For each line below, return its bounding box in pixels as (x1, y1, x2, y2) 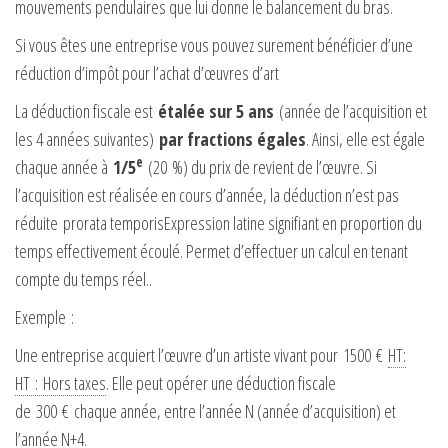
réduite (15, 210, 63, 235)
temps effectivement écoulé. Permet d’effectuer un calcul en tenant (15, 238, 408, 263)
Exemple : (15, 304, 74, 329)
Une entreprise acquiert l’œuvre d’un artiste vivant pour (15, 342, 343, 367)
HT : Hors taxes (15, 370, 106, 395)
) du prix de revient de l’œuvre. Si (183, 154, 377, 179)
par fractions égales (159, 126, 306, 151)
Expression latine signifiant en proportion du (164, 210, 422, 235)
